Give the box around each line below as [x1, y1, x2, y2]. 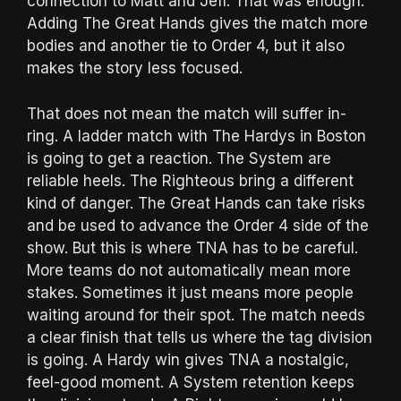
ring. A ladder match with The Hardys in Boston [27, 126, 366, 145]
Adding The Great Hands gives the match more [27, 14, 368, 33]
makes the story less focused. [27, 59, 243, 78]
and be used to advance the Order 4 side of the [27, 216, 369, 235]
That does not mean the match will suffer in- [27, 104, 346, 123]
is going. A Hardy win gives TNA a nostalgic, [27, 350, 349, 369]
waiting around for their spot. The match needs [27, 305, 365, 324]
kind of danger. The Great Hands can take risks [27, 193, 365, 212]
